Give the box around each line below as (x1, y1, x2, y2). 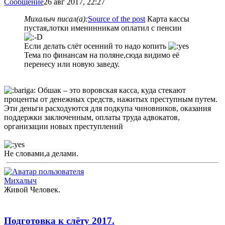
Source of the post (88, 15, 145, 24)
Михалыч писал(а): (24, 15, 88, 24)
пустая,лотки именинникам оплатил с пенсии (24, 24, 182, 33)
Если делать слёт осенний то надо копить (24, 42, 168, 51)
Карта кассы (145, 15, 189, 24)
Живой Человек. (4, 185, 60, 194)
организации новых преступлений (4, 122, 123, 131)
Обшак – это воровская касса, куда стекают (36, 86, 186, 95)
